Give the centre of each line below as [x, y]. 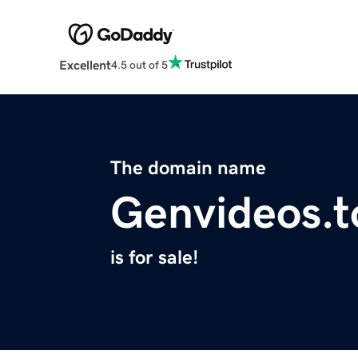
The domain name [188, 168]
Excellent [85, 65]
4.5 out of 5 [139, 64]
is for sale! [154, 258]
